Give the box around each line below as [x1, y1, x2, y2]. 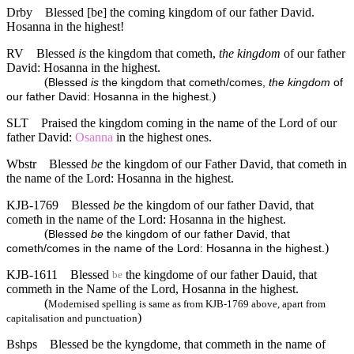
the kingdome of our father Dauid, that [122, 267, 317, 281]
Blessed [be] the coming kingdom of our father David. [45, 5, 314, 19]
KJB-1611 [6, 267, 58, 281]
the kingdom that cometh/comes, [102, 76, 269, 88]
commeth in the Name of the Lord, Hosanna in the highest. [6, 281, 299, 296]
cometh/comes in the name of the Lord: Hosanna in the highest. [6, 242, 325, 254]
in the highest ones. [113, 130, 212, 144]
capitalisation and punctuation [6, 311, 137, 324]
